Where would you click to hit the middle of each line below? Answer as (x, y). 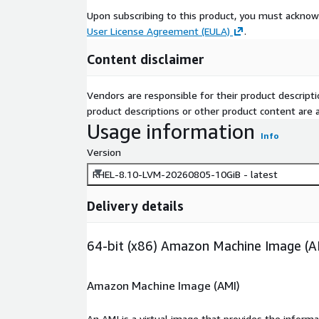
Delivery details (135, 206)
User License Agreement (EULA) (158, 31)
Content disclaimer (146, 59)
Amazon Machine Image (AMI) (163, 285)
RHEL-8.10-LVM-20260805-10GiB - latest (185, 174)
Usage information (171, 131)
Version (104, 152)
